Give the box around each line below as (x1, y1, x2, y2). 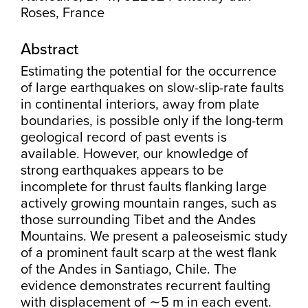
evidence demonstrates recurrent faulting (21, 278, 270, 294)
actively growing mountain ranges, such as (21, 195, 276, 212)
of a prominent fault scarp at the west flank (21, 245, 276, 261)
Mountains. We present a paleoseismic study (21, 228, 287, 245)
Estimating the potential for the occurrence (21, 63, 276, 80)
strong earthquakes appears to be (21, 162, 223, 179)
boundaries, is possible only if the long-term (21, 113, 283, 129)
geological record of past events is (21, 129, 227, 146)
